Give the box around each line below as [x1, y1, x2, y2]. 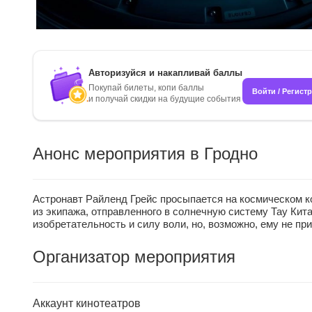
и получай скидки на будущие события [88, 94, 241, 104]
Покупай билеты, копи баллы [88, 83, 204, 93]
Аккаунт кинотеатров [33, 297, 141, 310]
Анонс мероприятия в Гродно [33, 144, 258, 164]
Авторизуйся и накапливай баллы [88, 68, 242, 79]
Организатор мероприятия [33, 247, 235, 267]
